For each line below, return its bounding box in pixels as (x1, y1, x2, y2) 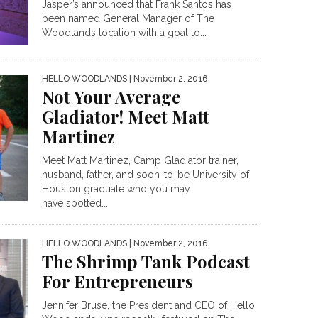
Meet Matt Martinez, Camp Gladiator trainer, (42, 154, 238, 166)
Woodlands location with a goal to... (42, 27, 207, 39)
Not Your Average (42, 84, 180, 108)
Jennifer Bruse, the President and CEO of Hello (42, 299, 255, 311)
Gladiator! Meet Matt (42, 104, 209, 128)
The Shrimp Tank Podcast (42, 249, 250, 273)
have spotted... (42, 197, 108, 209)
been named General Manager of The (42, 13, 214, 25)
